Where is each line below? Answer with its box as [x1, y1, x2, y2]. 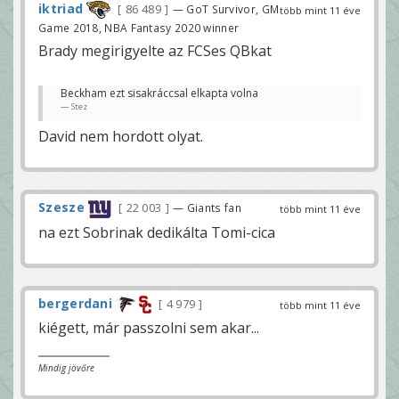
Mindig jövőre [38, 361, 94, 374]
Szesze [38, 199, 85, 216]
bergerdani [38, 294, 113, 312]
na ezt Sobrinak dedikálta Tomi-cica [38, 222, 275, 242]
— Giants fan [173, 200, 241, 216]
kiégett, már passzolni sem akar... [38, 317, 259, 338]
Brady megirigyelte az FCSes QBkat [38, 41, 272, 61]
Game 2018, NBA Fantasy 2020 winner [38, 20, 240, 36]
